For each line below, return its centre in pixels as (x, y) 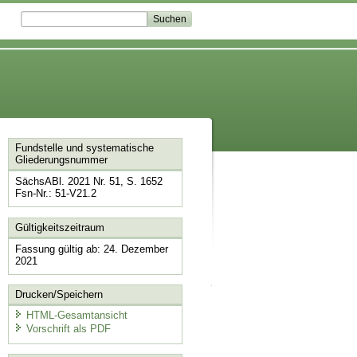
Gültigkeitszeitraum (59, 227)
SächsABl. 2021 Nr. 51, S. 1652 (88, 182)
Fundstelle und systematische (84, 148)
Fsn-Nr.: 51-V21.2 (55, 194)
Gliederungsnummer (61, 160)
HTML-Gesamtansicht (76, 315)
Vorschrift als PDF (68, 329)
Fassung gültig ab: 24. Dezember (91, 249)
